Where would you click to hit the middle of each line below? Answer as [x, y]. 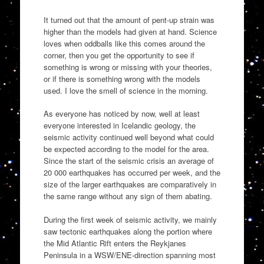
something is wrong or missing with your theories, [128, 67]
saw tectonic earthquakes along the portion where [128, 231]
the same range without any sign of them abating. [128, 196]
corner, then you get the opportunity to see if [119, 55]
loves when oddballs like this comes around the [124, 43]
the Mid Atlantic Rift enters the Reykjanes [115, 243]
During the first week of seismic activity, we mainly [130, 219]
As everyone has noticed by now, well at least [121, 114]
